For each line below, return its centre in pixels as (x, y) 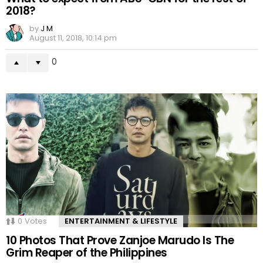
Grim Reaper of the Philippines (87, 252)
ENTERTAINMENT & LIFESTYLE (121, 221)
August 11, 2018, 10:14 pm (73, 38)
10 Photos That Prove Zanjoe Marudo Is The (120, 240)
